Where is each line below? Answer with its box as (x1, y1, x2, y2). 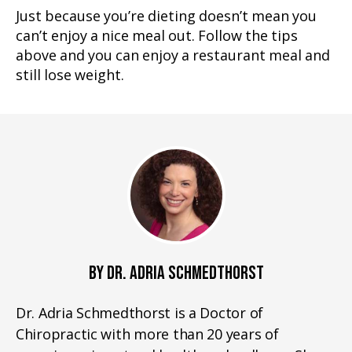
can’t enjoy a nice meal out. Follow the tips (16, 27, 298, 46)
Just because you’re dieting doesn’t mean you (16, 8, 317, 26)
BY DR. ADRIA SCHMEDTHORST (88, 262, 264, 284)
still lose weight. (16, 67, 124, 85)
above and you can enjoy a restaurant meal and (16, 47, 330, 65)
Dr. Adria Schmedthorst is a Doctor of (16, 303, 264, 322)
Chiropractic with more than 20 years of (16, 324, 279, 343)
